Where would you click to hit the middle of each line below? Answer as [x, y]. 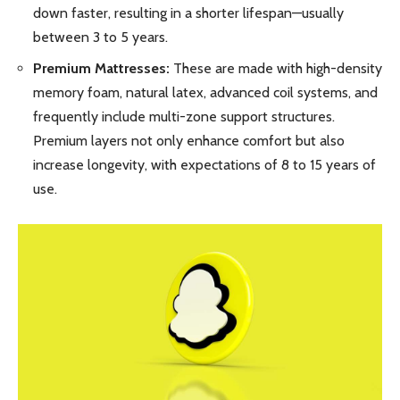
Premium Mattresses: [101, 69]
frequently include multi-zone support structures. [184, 117]
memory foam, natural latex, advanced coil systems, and [205, 93]
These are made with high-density [276, 69]
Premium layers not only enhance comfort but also [189, 141]
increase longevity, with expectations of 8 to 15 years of [204, 165]
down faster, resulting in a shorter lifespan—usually [188, 12]
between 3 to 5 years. [100, 37]
